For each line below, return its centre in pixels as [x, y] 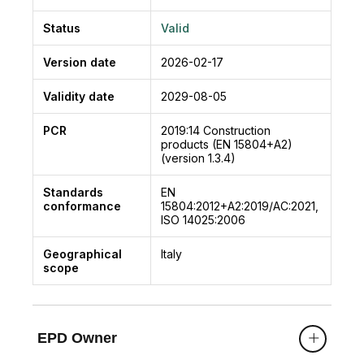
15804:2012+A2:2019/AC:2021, [240, 206]
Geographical [82, 253]
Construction [237, 130]
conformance [82, 206]
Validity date [79, 96]
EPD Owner [77, 338]
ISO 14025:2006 [203, 219]
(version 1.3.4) [198, 158]
